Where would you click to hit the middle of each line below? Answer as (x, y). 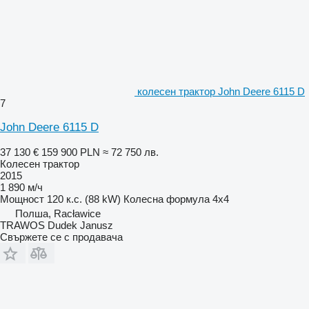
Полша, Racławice (58, 214)
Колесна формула (167, 199)
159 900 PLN (71, 152)
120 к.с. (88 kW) (84, 199)
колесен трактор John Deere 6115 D (221, 92)
